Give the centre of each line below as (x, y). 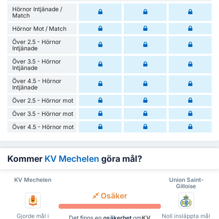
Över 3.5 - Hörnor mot (43, 113)
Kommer (26, 158)
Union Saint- (186, 180)
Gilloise (186, 186)
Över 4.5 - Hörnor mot (43, 127)
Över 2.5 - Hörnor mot (43, 100)
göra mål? (121, 158)
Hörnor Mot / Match (39, 28)
